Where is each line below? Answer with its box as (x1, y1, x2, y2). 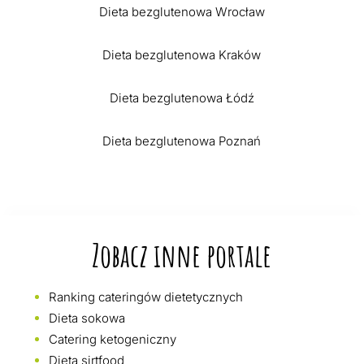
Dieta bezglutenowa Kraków (102, 47, 262, 63)
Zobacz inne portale (92, 235, 272, 276)
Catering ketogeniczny (48, 331, 176, 348)
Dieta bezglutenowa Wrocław (98, 4, 265, 20)
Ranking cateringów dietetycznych (48, 289, 243, 305)
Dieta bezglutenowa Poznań (102, 133, 262, 149)
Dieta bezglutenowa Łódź (109, 90, 254, 106)
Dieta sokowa (48, 310, 125, 327)
